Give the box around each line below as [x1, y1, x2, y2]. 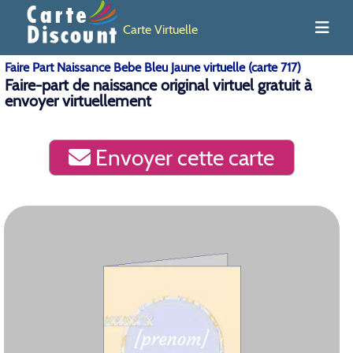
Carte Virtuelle [123, 21, 198, 37]
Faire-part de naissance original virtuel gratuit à [5, 76, 312, 95]
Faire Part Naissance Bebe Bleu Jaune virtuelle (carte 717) [5, 60, 301, 75]
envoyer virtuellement [5, 91, 151, 110]
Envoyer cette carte [91, 144, 275, 171]
